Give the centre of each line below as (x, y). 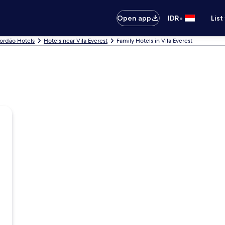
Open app (134, 18)
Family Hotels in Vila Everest (154, 41)
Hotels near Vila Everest (76, 41)
